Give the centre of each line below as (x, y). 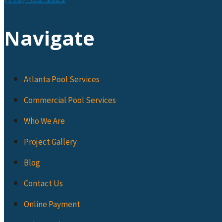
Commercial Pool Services (70, 100)
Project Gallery (50, 141)
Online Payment (52, 204)
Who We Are (44, 121)
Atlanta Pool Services (62, 79)
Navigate (49, 38)
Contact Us (43, 183)
